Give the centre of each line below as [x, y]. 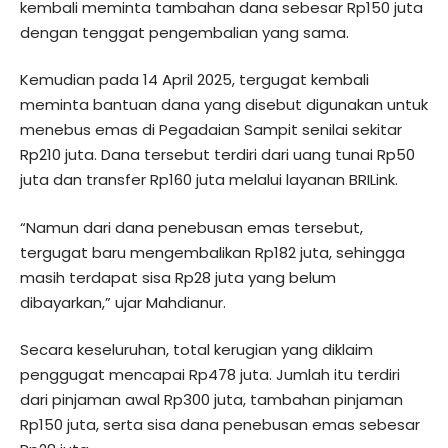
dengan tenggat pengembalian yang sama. [184, 32]
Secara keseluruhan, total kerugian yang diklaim [196, 350]
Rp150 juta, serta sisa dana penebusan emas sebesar [220, 425]
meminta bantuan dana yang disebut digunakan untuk [224, 105]
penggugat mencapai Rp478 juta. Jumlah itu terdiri [210, 375]
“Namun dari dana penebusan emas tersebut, [191, 227]
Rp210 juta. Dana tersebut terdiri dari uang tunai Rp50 [217, 155]
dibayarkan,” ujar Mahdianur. [123, 302]
